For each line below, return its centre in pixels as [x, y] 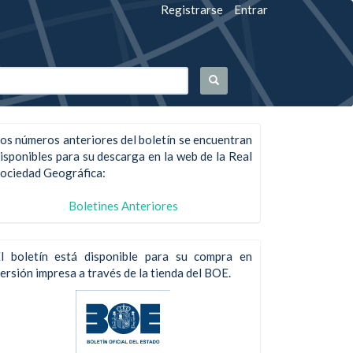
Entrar [251, 9]
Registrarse [192, 9]
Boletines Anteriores [123, 205]
